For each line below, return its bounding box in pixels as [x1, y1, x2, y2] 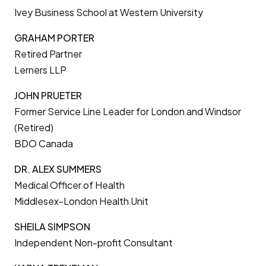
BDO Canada [14, 137, 73, 150]
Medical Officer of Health [14, 179, 125, 191]
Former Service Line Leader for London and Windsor [14, 105, 241, 118]
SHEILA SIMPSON [14, 220, 90, 233]
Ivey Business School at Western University [14, 6, 203, 18]
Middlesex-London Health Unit [14, 195, 150, 207]
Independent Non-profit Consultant [14, 236, 173, 249]
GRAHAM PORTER [14, 31, 94, 44]
